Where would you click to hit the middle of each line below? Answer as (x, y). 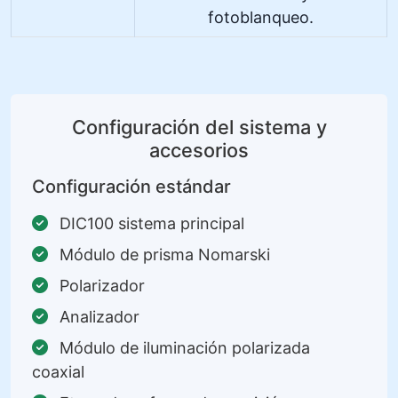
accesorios (199, 150)
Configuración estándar (131, 186)
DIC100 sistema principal (150, 223)
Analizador (97, 316)
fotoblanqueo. (261, 17)
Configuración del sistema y (199, 127)
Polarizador (100, 285)
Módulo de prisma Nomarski (163, 254)
